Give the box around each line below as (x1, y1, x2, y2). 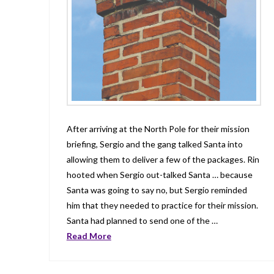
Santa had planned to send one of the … (66, 215, 218, 226)
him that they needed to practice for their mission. (66, 199, 258, 210)
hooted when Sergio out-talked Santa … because (66, 169, 253, 180)
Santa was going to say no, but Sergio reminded (66, 184, 247, 195)
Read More (66, 230, 111, 241)
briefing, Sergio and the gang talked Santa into (66, 138, 243, 149)
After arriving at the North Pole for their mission (66, 123, 250, 134)
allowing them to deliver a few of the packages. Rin (66, 154, 259, 165)
